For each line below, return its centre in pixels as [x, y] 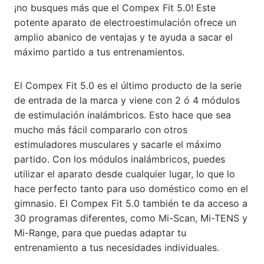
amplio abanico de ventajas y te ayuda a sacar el [123, 37]
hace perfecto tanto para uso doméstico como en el [131, 189]
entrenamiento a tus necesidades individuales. [117, 247]
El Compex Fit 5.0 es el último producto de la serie [128, 85]
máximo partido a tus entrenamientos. [99, 52]
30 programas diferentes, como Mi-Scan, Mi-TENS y [131, 218]
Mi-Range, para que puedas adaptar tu [100, 233]
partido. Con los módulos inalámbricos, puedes [120, 159]
